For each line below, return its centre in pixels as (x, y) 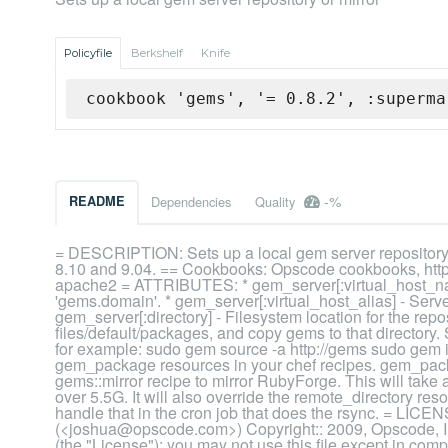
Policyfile (88, 53)
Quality (277, 202)
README (97, 201)
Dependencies (191, 202)
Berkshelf (157, 53)
